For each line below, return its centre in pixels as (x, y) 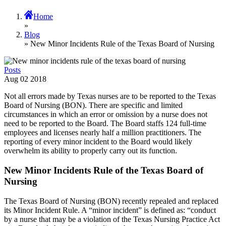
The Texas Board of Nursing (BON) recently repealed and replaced (111, 201)
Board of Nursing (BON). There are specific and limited (93, 105)
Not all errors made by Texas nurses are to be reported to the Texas (110, 96)
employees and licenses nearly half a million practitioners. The (103, 133)
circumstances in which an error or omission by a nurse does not (106, 115)
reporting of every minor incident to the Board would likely (98, 142)
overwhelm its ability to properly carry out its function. (91, 151)
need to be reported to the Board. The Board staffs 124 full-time (105, 124)
